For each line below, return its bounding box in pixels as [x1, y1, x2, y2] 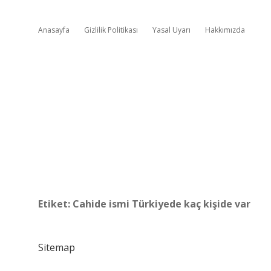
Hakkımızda [205, 25, 245, 35]
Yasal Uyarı [152, 25, 191, 35]
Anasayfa [38, 25, 70, 35]
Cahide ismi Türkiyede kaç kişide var [73, 197, 250, 211]
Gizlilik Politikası [84, 25, 138, 35]
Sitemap [38, 241, 75, 254]
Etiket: [38, 197, 73, 211]
